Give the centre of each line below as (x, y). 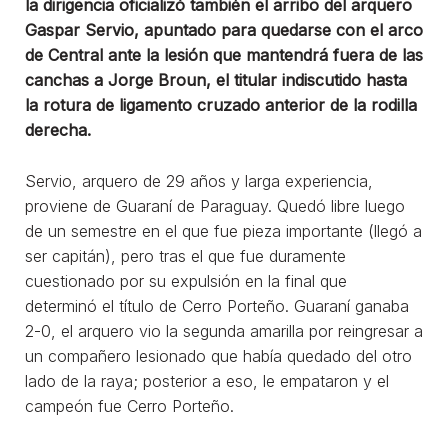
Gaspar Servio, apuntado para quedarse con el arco (224, 29)
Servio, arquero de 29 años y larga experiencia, (199, 180)
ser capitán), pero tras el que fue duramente (185, 255)
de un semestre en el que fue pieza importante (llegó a (223, 230)
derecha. (58, 129)
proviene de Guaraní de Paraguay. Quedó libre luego (215, 205)
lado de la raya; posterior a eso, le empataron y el (207, 380)
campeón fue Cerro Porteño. (129, 405)
